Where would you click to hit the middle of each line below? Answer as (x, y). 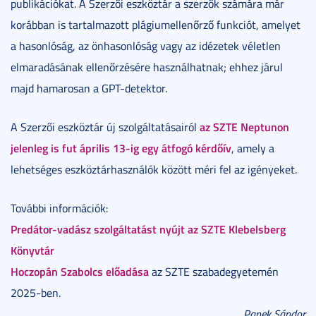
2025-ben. (36, 293)
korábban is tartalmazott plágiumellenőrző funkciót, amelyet (156, 25)
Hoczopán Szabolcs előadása (80, 271)
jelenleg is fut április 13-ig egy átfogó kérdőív (121, 148)
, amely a (253, 148)
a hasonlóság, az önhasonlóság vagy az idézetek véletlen (146, 46)
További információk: (59, 208)
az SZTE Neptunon (244, 127)
